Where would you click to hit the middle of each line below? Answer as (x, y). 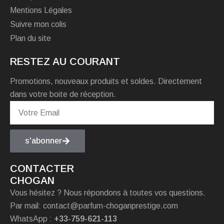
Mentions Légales (41, 10)
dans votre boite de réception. (63, 94)
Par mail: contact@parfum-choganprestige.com (94, 206)
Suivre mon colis (38, 24)
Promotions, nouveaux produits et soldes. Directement (106, 81)
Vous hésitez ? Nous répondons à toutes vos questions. (108, 193)
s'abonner (43, 141)
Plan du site (30, 38)
